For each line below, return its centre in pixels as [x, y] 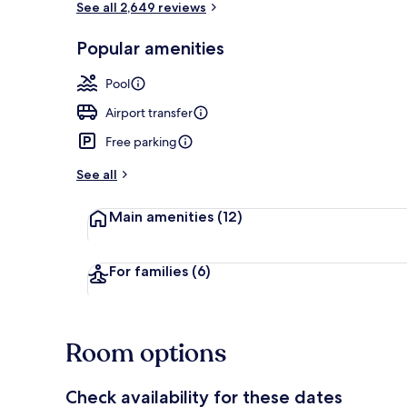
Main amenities [163, 216]
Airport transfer [149, 112]
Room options [146, 353]
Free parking [141, 141]
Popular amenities [150, 48]
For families [150, 271]
